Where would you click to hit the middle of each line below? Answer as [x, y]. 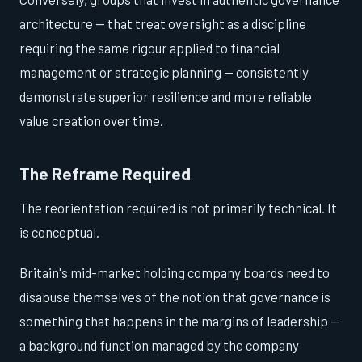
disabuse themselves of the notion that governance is [175, 297]
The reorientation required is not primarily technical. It [178, 208]
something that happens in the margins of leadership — [180, 321]
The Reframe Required [105, 173]
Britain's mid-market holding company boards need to [175, 273]
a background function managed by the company [159, 345]
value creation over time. [91, 120]
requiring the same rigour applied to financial [149, 47]
